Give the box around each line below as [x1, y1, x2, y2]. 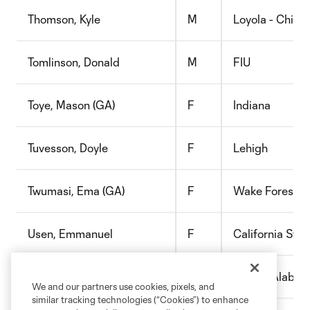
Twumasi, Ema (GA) [28, 184, 125, 197]
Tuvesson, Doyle [28, 141, 108, 154]
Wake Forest [233, 184, 298, 197]
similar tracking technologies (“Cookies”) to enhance [32, 294, 248, 305]
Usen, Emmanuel [28, 227, 113, 240]
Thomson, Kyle [28, 12, 100, 26]
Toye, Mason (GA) [28, 98, 115, 111]
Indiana [233, 98, 271, 111]
